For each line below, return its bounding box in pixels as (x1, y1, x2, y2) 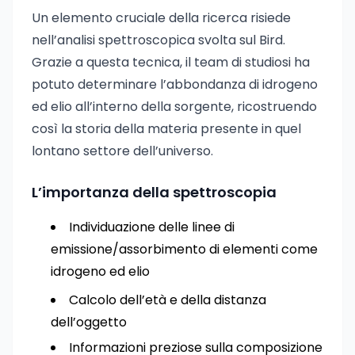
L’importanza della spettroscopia (32, 182, 277, 202)
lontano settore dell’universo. (32, 142, 213, 160)
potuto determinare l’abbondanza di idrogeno (32, 75, 318, 94)
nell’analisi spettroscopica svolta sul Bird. (32, 31, 285, 49)
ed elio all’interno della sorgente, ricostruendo (32, 97, 317, 116)
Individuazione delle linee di (69, 218, 235, 236)
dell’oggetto (51, 313, 127, 331)
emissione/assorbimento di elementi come (51, 240, 318, 258)
